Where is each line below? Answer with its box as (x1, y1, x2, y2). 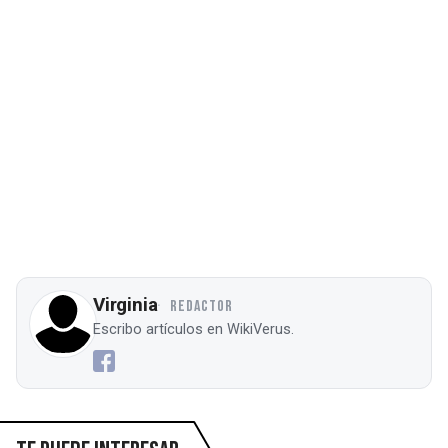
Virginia (93, 292, 158, 316)
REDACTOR (170, 296, 234, 316)
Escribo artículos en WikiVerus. (93, 320, 294, 338)
